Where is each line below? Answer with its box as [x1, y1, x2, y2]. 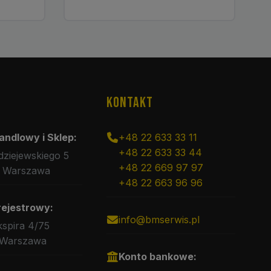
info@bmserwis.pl [118, 214, 200, 226]
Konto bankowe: [118, 250, 197, 263]
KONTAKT [106, 94, 153, 111]
